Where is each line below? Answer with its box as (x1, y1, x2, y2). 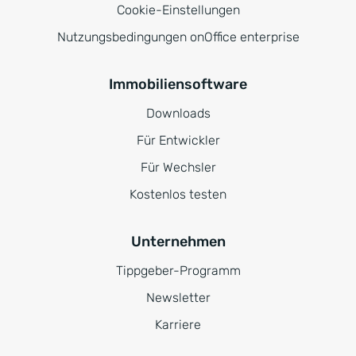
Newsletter (145, 290, 211, 306)
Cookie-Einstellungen (116, 2, 240, 18)
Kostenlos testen (130, 187, 226, 203)
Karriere (155, 317, 201, 333)
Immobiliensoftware (109, 75, 247, 94)
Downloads (145, 106, 211, 122)
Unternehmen (130, 233, 226, 251)
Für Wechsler (140, 160, 216, 176)
